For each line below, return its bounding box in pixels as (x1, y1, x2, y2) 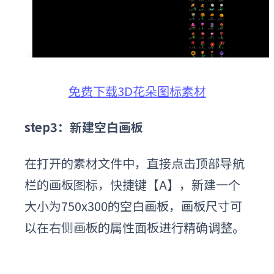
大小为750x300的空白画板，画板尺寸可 (24, 197, 242, 215)
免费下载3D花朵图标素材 (68, 82, 206, 100)
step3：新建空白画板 (24, 118, 143, 136)
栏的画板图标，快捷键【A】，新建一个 (24, 176, 240, 194)
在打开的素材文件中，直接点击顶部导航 (24, 154, 245, 172)
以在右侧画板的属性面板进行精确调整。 (24, 218, 245, 237)
